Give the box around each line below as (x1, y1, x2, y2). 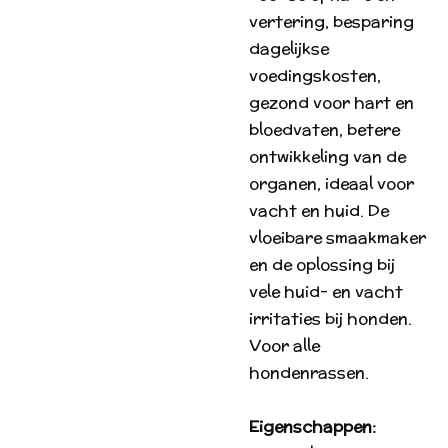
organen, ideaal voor (249, 172, 414, 195)
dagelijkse (249, 37, 329, 60)
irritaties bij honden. (249, 307, 412, 330)
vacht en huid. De (249, 199, 389, 222)
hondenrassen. (249, 361, 369, 384)
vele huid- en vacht (249, 280, 403, 303)
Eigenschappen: (249, 415, 376, 438)
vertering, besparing (249, 10, 414, 33)
